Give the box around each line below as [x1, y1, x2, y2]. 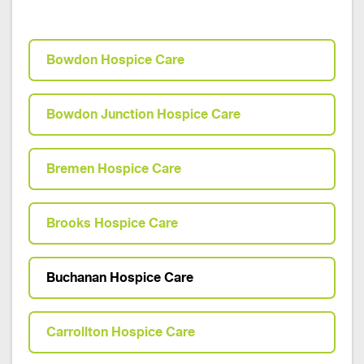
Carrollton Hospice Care [46, 324, 195, 340]
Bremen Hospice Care [46, 161, 181, 176]
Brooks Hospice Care [46, 215, 178, 231]
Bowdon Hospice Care [46, 52, 184, 67]
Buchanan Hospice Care [46, 270, 193, 285]
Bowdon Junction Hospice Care [46, 106, 240, 122]
